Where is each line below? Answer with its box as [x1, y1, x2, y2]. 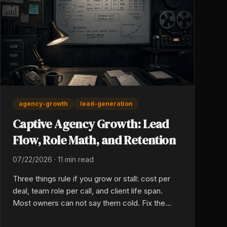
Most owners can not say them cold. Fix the [13, 198, 165, 208]
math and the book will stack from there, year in [13, 210, 177, 220]
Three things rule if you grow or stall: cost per [13, 174, 170, 184]
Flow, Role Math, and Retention [13, 132, 175, 149]
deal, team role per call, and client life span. [13, 186, 163, 196]
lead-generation [80, 100, 133, 108]
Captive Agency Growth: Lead [13, 116, 169, 133]
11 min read [58, 155, 94, 164]
